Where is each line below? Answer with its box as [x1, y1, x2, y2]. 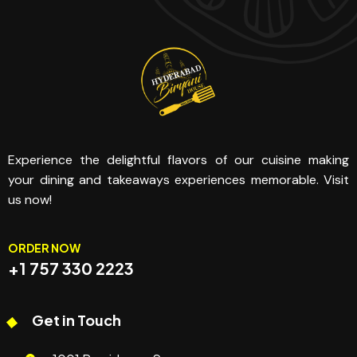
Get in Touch [32, 310, 121, 329]
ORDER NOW [8, 240, 80, 255]
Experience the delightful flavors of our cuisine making [8, 151, 349, 168]
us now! [8, 190, 52, 208]
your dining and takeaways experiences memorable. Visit [8, 171, 349, 188]
